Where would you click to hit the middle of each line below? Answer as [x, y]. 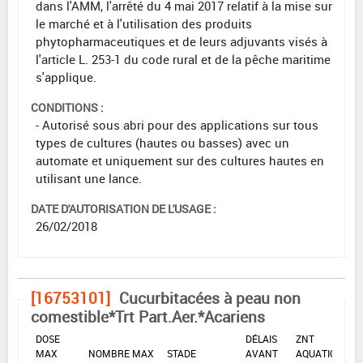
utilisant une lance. [89, 179]
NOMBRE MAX [121, 354]
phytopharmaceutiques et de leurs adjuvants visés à [181, 42]
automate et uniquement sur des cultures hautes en [180, 161]
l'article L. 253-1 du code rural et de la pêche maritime [183, 60]
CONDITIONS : [67, 108]
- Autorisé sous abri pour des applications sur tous [177, 125]
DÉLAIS [261, 339]
